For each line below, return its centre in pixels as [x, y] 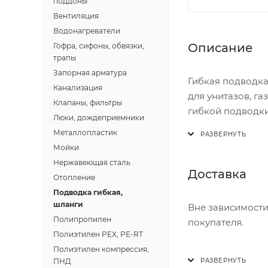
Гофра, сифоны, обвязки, [99, 46]
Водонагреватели [87, 31]
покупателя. [217, 222]
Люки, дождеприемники [99, 118]
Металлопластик [85, 133]
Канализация [78, 88]
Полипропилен [82, 219]
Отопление [74, 177]
